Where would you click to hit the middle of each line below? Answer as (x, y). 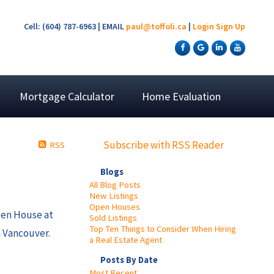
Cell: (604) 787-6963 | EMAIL (75, 26)
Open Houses (115, 206)
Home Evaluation (182, 96)
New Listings (114, 195)
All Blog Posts (115, 184)
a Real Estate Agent (126, 239)
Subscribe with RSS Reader (163, 145)
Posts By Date (129, 260)
